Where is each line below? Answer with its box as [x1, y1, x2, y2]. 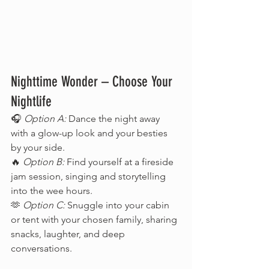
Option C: [23, 199, 65, 211]
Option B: [23, 156, 64, 168]
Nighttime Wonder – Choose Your [11, 73, 176, 91]
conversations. [11, 243, 72, 255]
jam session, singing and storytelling [11, 171, 168, 183]
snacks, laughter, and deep [11, 228, 127, 240]
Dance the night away [66, 113, 162, 125]
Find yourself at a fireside [64, 156, 176, 168]
